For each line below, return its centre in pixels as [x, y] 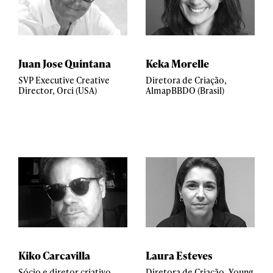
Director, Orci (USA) [58, 90]
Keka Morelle [177, 63]
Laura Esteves [179, 255]
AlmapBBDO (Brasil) [185, 90]
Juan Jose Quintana [65, 63]
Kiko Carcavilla [54, 255]
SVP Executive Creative [64, 80]
